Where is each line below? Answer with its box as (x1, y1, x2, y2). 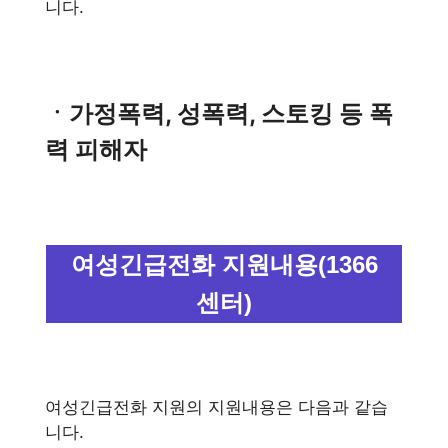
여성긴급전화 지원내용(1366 (70, 251, 378, 278)
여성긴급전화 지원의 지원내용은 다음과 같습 (45, 396, 388, 417)
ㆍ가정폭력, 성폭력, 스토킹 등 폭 (45, 99, 393, 128)
